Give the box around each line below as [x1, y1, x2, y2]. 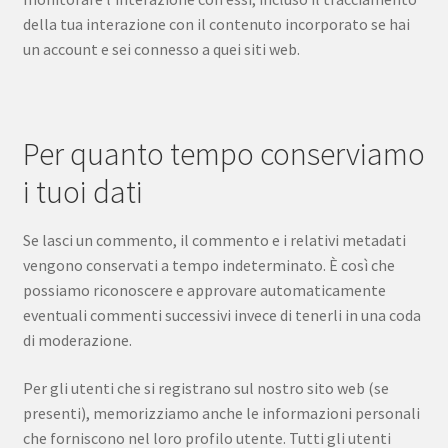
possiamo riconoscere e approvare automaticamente [22, 280, 386, 301]
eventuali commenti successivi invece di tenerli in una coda [22, 305, 421, 326]
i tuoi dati [22, 171, 143, 212]
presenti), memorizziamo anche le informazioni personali [22, 402, 420, 423]
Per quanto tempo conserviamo [22, 133, 425, 174]
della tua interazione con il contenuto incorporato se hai [22, 13, 410, 34]
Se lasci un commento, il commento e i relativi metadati [22, 230, 406, 251]
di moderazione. [22, 330, 132, 351]
